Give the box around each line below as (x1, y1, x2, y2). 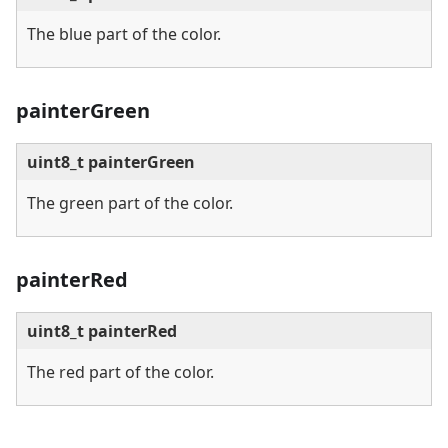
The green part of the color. (27, 192, 233, 215)
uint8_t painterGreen (27, 151, 195, 174)
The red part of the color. (27, 361, 214, 384)
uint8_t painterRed (27, 320, 177, 343)
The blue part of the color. (27, 23, 221, 46)
